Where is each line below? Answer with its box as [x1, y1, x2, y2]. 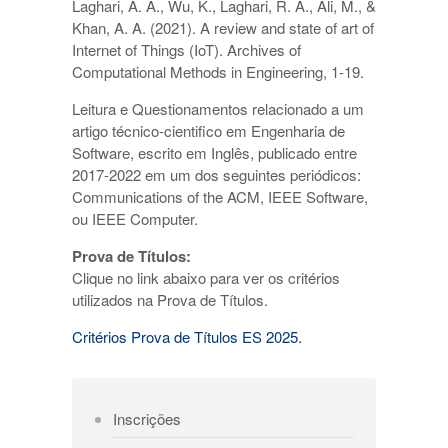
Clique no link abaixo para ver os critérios [72, 267, 340, 289]
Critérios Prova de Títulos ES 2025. [72, 326, 302, 348]
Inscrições [112, 407, 181, 429]
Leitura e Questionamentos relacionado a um [72, 98, 364, 120]
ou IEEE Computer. [72, 208, 198, 230]
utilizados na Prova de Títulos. [72, 289, 268, 311]
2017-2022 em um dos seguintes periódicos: [72, 164, 361, 186]
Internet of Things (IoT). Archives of [72, 39, 301, 61]
